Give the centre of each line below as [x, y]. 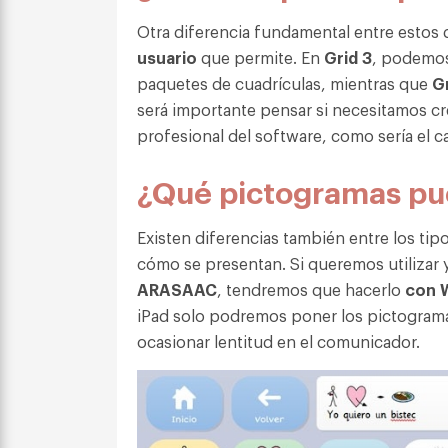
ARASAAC [177, 288]
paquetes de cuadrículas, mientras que [284, 82]
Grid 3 [348, 56]
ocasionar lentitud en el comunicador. [278, 340]
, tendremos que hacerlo [311, 288]
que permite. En [260, 56]
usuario [167, 56]
